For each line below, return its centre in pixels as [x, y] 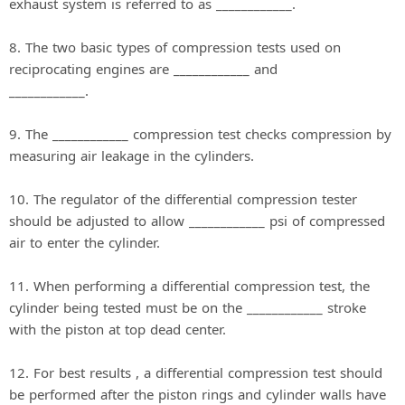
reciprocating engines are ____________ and [143, 69]
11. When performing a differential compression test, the [189, 286]
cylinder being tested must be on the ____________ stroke [188, 308]
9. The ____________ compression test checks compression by [200, 134]
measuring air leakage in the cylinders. [132, 156]
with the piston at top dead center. [118, 330]
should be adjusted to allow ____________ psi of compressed [197, 221]
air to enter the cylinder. [85, 243]
